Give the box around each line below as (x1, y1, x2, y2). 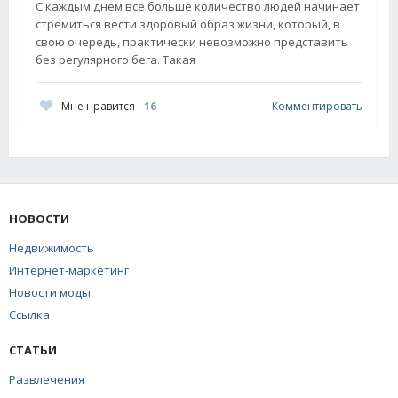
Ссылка (9, 306, 50, 322)
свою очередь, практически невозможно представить (36, 33, 348, 50)
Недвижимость (9, 239, 94, 256)
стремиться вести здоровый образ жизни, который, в (36, 15, 340, 32)
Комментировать (272, 99, 362, 115)
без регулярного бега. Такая (36, 51, 195, 68)
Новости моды (9, 283, 91, 300)
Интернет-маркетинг (9, 261, 129, 278)
